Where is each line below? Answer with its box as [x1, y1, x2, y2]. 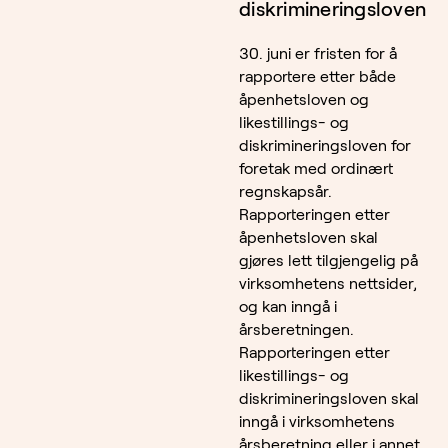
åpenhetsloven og [239, 91, 369, 109]
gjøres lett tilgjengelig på [239, 252, 418, 270]
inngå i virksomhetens [239, 413, 395, 431]
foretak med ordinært [239, 160, 393, 178]
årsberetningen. [239, 321, 354, 339]
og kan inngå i [239, 298, 337, 316]
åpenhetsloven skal [239, 229, 378, 247]
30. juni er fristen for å [239, 45, 397, 63]
